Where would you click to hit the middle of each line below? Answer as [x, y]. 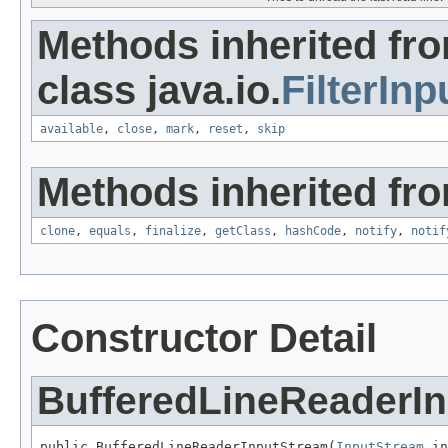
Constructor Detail [204, 338]
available [71, 129]
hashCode [313, 231]
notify [376, 231]
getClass [243, 231]
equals [110, 231]
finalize [173, 231]
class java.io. [159, 90]
